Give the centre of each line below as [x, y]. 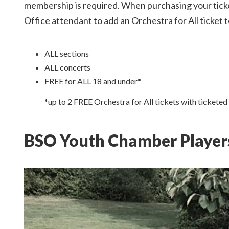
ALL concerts [67, 67]
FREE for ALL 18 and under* [93, 81]
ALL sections [67, 53]
